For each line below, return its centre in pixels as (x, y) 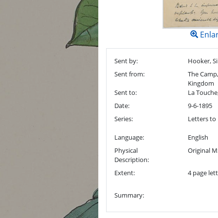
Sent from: (129, 74)
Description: (132, 160)
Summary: (129, 195)
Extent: (125, 173)
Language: (129, 137)
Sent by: (126, 61)
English (198, 137)
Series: (124, 119)
